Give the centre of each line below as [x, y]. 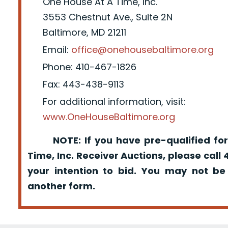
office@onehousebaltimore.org [142, 49]
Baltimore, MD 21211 [84, 32]
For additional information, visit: [114, 101]
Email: [57, 49]
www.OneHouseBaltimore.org [109, 117]
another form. [61, 186]
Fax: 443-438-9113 [83, 84]
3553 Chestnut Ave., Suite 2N [107, 17]
